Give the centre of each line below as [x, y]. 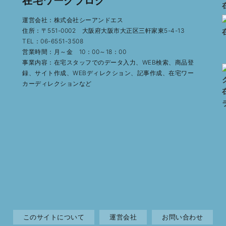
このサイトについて [54, 217]
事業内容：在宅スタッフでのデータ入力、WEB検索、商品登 [108, 62]
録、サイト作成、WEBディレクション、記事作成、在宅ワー [108, 73]
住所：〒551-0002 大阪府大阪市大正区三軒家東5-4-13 [103, 30]
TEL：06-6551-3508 [53, 41]
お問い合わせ [183, 217]
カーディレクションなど [57, 83]
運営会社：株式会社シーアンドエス [73, 20]
